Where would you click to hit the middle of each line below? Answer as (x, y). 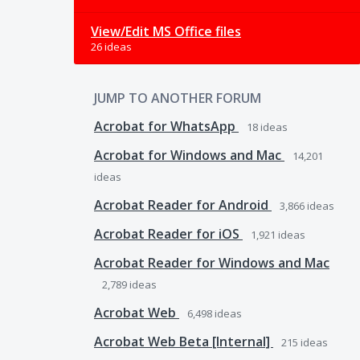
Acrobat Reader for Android (183, 205)
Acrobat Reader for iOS (168, 233)
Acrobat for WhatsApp (166, 126)
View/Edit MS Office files (166, 31)
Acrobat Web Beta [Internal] (184, 341)
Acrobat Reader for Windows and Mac (212, 262)
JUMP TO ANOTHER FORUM (178, 98)
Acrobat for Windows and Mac (189, 155)
